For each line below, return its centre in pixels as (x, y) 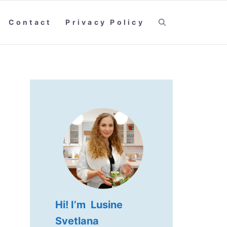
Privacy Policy (105, 22)
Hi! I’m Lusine (89, 204)
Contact (30, 22)
